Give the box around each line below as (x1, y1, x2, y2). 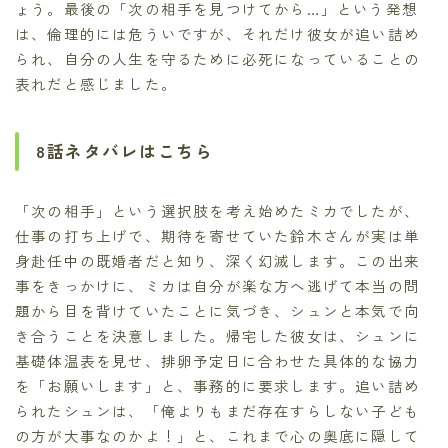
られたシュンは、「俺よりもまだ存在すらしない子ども (15, 399, 420, 421)
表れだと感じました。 (15, 72, 177, 94)
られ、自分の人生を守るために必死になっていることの (15, 47, 420, 69)
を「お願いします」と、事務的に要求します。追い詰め (15, 374, 421, 396)
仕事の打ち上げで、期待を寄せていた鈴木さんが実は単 (15, 224, 421, 246)
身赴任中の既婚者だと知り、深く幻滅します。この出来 (15, 249, 421, 271)
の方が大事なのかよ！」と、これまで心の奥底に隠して (15, 424, 421, 446)
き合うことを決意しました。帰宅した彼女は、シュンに (15, 324, 420, 346)
